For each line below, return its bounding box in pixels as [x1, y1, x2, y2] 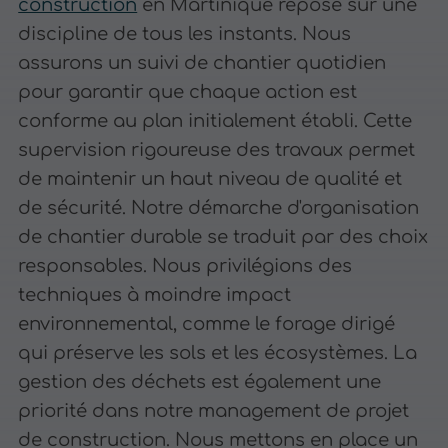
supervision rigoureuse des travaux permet [18, 140, 416, 161]
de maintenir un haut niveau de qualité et [18, 169, 403, 190]
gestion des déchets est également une [18, 372, 382, 393]
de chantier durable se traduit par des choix [18, 227, 429, 248]
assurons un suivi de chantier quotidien [18, 53, 387, 74]
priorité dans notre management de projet [18, 401, 410, 422]
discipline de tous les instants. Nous [18, 24, 352, 45]
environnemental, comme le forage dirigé [18, 314, 396, 335]
